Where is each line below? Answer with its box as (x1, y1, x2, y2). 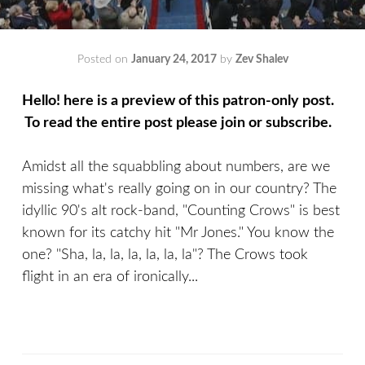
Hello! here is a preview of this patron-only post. (22, 94, 334, 108)
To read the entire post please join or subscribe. (22, 116, 338, 130)
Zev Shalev (235, 54, 288, 65)
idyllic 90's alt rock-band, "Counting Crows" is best (22, 204, 340, 218)
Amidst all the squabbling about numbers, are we (22, 160, 330, 174)
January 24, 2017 (130, 54, 217, 65)
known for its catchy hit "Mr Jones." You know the (22, 226, 334, 240)
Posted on (77, 54, 131, 65)
